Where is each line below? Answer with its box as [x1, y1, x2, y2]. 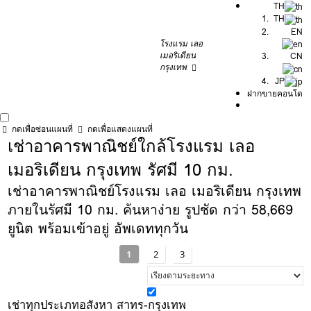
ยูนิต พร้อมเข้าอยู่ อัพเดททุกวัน [8, 218, 189, 239]
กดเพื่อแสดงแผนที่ [87, 122, 153, 135]
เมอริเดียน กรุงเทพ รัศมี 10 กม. [8, 156, 234, 183]
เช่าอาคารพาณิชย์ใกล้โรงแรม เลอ [8, 133, 255, 160]
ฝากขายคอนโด [247, 86, 303, 100]
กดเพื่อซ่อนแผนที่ [12, 122, 73, 135]
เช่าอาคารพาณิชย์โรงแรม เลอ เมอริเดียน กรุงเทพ [8, 180, 302, 202]
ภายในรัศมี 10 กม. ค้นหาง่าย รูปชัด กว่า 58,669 [8, 199, 294, 221]
